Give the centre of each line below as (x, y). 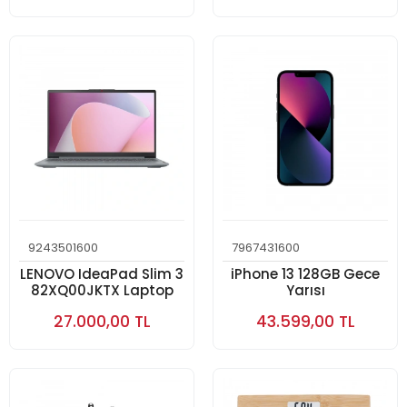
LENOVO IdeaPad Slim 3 (102, 274)
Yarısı (305, 290)
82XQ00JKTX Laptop (102, 290)
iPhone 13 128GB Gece (305, 274)
